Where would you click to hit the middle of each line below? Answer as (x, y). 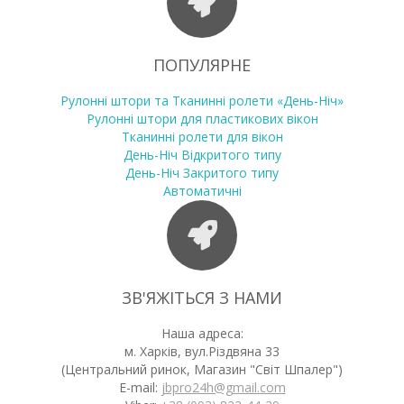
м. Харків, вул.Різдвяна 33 (202, 352)
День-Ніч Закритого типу (202, 173)
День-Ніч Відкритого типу (202, 155)
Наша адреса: (202, 334)
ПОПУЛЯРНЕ (202, 65)
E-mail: (140, 388)
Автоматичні (202, 191)
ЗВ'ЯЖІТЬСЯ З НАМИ (202, 298)
